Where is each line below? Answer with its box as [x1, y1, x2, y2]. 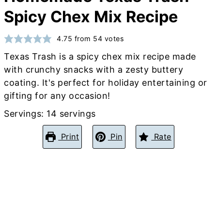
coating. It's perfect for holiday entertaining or [4, 77, 207, 88]
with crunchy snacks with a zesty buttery [4, 64, 184, 75]
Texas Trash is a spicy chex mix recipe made [4, 51, 196, 62]
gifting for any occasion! [4, 91, 110, 101]
